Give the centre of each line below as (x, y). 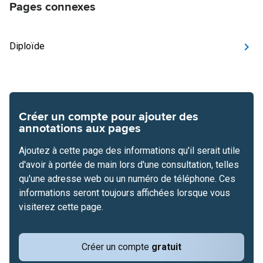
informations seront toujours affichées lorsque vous (124, 193)
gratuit (166, 247)
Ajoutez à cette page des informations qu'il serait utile (129, 151)
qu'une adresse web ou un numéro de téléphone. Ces (127, 179)
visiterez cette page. (61, 207)
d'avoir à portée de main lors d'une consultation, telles (129, 165)
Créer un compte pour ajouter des (109, 117)
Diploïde (27, 46)
